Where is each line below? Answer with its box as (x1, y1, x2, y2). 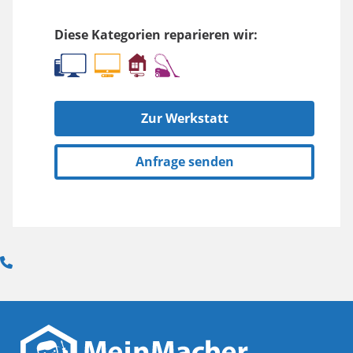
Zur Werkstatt (140, 110, 229, 128)
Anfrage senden (135, 153, 234, 171)
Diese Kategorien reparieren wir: (54, 26, 258, 44)
